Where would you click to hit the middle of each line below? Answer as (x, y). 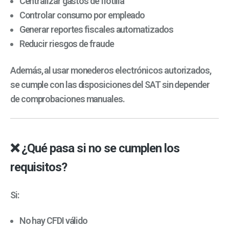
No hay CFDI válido (53, 221)
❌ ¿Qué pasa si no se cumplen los (95, 148)
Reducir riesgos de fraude (66, 44)
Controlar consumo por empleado (82, 15)
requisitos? (39, 167)
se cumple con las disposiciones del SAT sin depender (110, 85)
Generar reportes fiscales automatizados (96, 30)
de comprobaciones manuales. (67, 99)
